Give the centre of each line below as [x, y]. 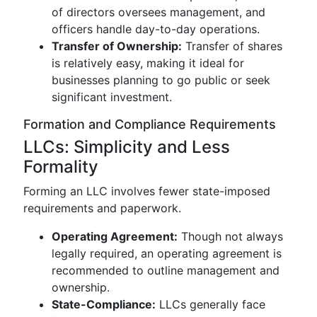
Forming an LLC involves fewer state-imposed [147, 191]
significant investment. [112, 97]
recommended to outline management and [166, 270]
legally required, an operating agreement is [167, 253]
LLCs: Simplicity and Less [127, 147]
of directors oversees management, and [158, 12]
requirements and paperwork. [102, 208]
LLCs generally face [211, 304]
